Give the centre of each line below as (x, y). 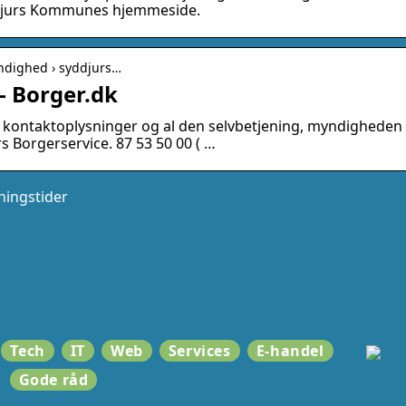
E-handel (290, 351)
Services (199, 351)
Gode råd (53, 380)
